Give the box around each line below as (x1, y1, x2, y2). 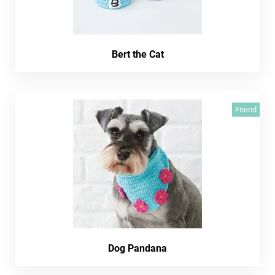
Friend (235, 105, 257, 114)
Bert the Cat (111, 48, 164, 60)
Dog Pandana (108, 242, 167, 254)
